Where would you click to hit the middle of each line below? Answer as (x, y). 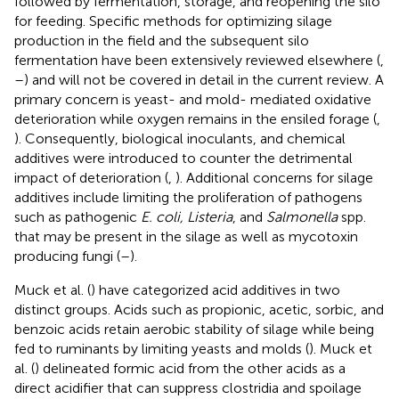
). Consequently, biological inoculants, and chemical (180, 138)
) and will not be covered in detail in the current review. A (204, 79)
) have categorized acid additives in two (216, 289)
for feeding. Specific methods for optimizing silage (173, 20)
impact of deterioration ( (91, 177)
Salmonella (302, 216)
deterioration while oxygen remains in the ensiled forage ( (195, 118)
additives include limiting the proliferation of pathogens (188, 197)
